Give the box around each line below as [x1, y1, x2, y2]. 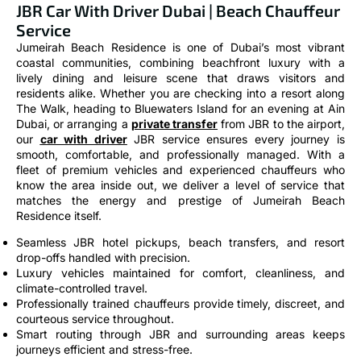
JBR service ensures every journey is [127, 105, 346, 119]
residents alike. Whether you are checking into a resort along [16, 59, 345, 73]
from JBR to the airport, [218, 89, 346, 104]
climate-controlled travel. [16, 255, 147, 269]
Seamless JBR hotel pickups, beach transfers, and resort [16, 209, 345, 223]
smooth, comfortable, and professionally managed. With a [16, 120, 345, 135]
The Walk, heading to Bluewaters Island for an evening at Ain [16, 74, 345, 89]
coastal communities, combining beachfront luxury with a [16, 28, 345, 43]
